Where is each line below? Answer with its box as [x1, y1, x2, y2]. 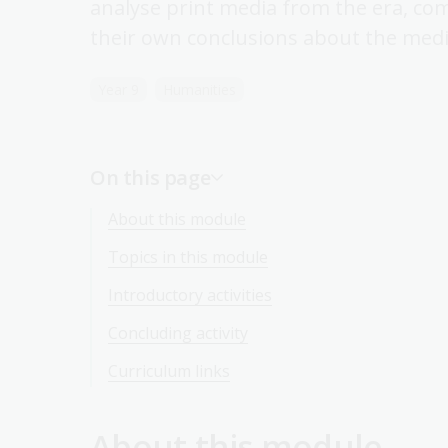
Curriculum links [108, 360, 230, 382]
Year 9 [98, 80, 139, 99]
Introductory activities [108, 284, 272, 306]
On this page [90, 164, 211, 191]
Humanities [163, 80, 236, 99]
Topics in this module [108, 246, 268, 268]
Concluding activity [108, 322, 248, 344]
